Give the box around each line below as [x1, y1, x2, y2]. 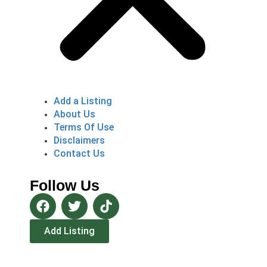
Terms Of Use [54, 121, 114, 133]
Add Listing [44, 225, 95, 237]
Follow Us [30, 176, 100, 194]
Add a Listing [54, 95, 112, 107]
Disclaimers [54, 134, 105, 146]
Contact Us [54, 147, 105, 159]
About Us [54, 108, 95, 120]
